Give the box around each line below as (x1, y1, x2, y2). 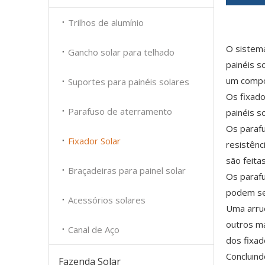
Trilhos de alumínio (68, 17, 144, 28)
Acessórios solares (68, 194, 146, 206)
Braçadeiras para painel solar (68, 164, 186, 176)
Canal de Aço (68, 224, 119, 235)
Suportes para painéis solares (68, 76, 189, 88)
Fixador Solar (68, 135, 121, 147)
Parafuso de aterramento (68, 105, 172, 117)
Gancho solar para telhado (68, 46, 174, 58)
